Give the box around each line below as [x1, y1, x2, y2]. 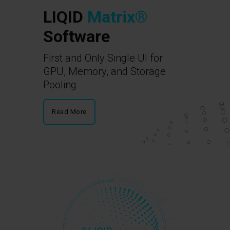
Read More [52, 108, 87, 116]
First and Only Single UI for [43, 52, 163, 65]
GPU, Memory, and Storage [43, 65, 166, 78]
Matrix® [87, 7, 148, 27]
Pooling [43, 79, 76, 91]
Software [43, 27, 110, 47]
